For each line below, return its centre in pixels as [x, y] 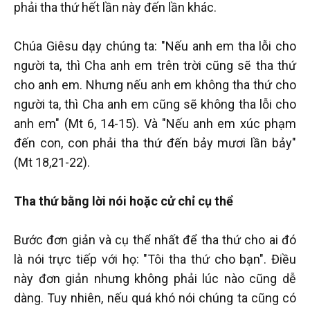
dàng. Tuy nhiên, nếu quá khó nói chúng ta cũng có [155, 298]
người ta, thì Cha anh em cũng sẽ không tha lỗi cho [155, 104]
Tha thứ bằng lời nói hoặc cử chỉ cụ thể [124, 201]
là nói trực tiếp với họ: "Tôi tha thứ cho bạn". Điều [155, 259]
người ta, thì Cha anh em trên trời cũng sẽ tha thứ [155, 66]
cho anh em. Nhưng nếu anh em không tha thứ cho [155, 85]
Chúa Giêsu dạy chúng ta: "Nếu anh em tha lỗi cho [155, 46]
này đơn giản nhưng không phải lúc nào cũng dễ [155, 279]
